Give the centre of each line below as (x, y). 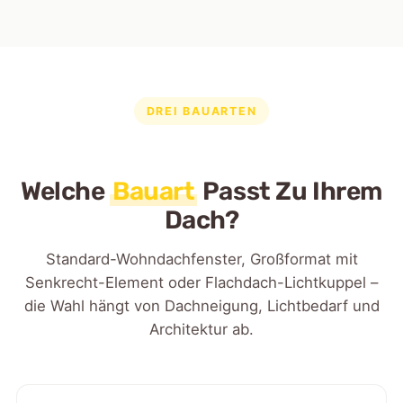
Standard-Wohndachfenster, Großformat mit (201, 259)
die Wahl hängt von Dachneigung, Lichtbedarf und (201, 305)
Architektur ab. (201, 329)
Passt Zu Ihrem (290, 191)
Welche (66, 191)
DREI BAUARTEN (201, 111)
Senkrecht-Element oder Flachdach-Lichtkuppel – (201, 282)
